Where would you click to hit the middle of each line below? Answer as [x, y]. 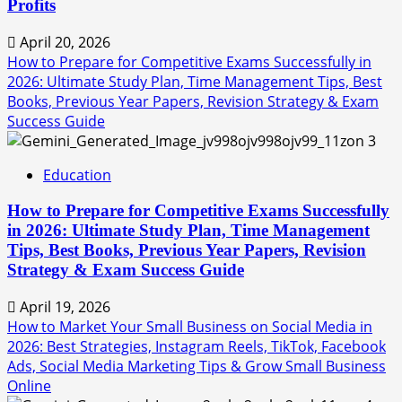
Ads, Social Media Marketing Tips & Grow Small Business [197, 367]
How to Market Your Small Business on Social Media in [190, 327]
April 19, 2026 [63, 307]
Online [29, 386]
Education [77, 175]
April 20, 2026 [63, 42]
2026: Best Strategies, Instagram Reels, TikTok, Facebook [197, 347]
